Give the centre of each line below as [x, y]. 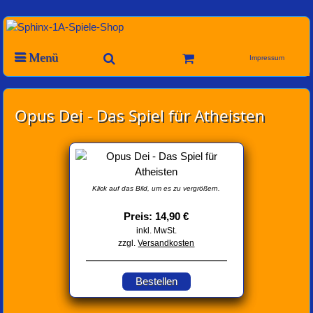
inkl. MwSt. [156, 231]
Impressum [267, 58]
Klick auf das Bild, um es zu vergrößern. [156, 189]
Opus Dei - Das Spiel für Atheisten [140, 115]
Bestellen [156, 282]
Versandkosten [166, 243]
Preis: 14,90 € [156, 217]
